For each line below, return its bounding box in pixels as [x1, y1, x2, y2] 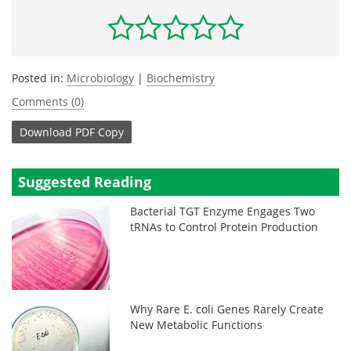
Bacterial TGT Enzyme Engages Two [130, 204, 316, 219]
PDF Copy [75, 124, 124, 139]
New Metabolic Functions [130, 317, 263, 332]
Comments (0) [12, 94, 84, 109]
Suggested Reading [18, 172, 151, 191]
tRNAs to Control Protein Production [130, 219, 319, 234]
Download [20, 124, 72, 139]
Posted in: [12, 71, 67, 85]
